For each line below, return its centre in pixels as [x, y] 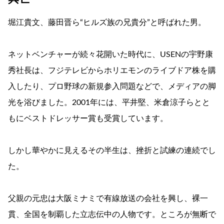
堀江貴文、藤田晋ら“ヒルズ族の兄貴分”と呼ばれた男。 [107, 22]
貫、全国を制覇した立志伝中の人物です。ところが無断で [112, 214]
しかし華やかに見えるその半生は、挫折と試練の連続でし [112, 150]
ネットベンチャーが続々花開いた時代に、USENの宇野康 [110, 54]
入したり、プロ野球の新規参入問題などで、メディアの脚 [112, 86]
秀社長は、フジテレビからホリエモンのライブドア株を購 [112, 70]
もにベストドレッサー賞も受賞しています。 [88, 118]
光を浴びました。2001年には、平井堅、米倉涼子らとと [109, 102]
